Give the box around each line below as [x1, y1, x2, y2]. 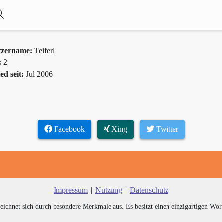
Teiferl [34, 46, 55, 55]
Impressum [54, 185, 88, 194]
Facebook [52, 124, 85, 133]
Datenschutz [130, 185, 168, 194]
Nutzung [95, 185, 122, 194]
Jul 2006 [26, 69, 53, 78]
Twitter [154, 124, 178, 133]
